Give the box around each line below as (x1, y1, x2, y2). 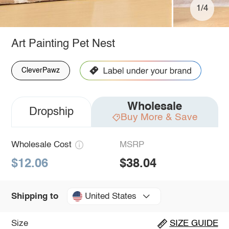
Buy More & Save (120, 112, 198, 122)
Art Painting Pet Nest (11, 38, 115, 50)
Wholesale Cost (11, 140, 72, 149)
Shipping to (11, 192, 58, 201)
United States (84, 192, 136, 201)
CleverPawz (21, 66, 60, 74)
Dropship (29, 106, 74, 118)
